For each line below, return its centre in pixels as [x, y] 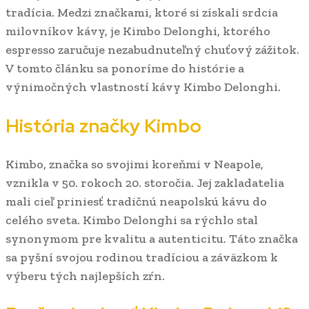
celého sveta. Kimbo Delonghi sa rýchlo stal [132, 220]
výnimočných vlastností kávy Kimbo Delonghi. [143, 87]
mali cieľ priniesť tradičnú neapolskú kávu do [136, 202]
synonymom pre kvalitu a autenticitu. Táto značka [152, 239]
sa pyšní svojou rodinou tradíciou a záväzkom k [142, 258]
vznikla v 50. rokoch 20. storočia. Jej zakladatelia [145, 183]
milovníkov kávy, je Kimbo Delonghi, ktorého [138, 31]
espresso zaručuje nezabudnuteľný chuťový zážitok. [152, 50]
